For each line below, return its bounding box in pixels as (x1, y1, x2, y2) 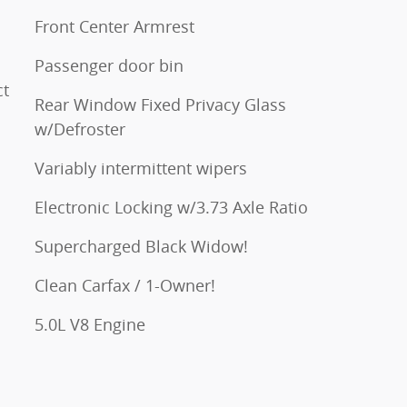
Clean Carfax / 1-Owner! (35, 273, 215, 296)
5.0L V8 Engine (35, 313, 145, 335)
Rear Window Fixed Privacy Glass (35, 93, 286, 115)
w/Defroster (35, 117, 125, 140)
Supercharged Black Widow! (35, 234, 248, 257)
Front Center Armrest (35, 15, 194, 37)
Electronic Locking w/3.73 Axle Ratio (35, 195, 308, 218)
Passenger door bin (35, 54, 184, 76)
